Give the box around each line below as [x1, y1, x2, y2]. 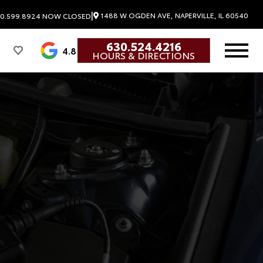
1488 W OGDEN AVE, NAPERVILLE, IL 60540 [99, 10, 248, 21]
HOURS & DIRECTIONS [92, 48, 195, 62]
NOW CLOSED [42, 10, 91, 21]
